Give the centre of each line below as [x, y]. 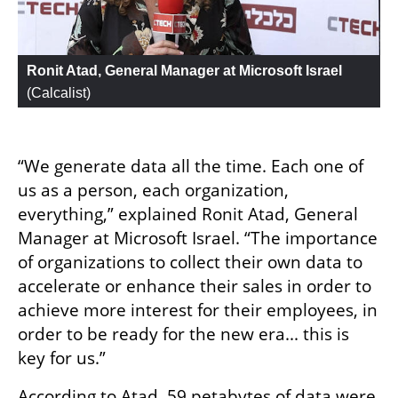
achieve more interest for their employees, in [198, 310]
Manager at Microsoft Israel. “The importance [198, 239]
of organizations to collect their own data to [190, 263]
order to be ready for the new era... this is [183, 334]
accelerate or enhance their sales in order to [195, 287]
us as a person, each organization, [153, 191]
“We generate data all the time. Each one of [191, 167]
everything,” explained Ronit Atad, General [188, 215]
